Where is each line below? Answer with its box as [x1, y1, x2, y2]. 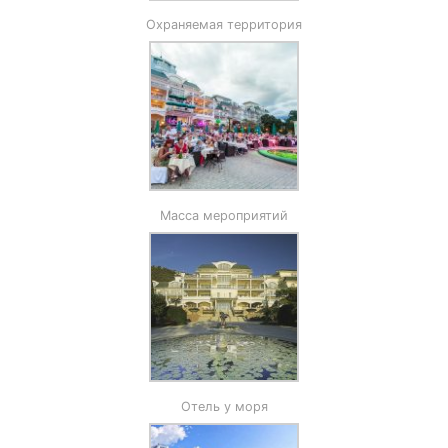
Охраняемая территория [146, 17, 302, 32]
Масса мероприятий [160, 207, 288, 223]
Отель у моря [180, 398, 268, 414]
